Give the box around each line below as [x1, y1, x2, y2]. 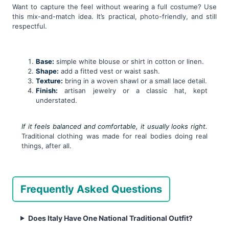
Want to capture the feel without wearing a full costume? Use [12, 2, 217, 11]
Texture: [36, 76, 63, 85]
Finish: [36, 86, 58, 95]
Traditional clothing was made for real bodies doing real [21, 131, 208, 140]
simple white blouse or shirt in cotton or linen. [54, 57, 204, 65]
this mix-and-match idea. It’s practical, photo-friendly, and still [12, 12, 217, 20]
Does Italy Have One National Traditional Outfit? [28, 213, 193, 222]
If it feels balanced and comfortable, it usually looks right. [21, 122, 208, 130]
